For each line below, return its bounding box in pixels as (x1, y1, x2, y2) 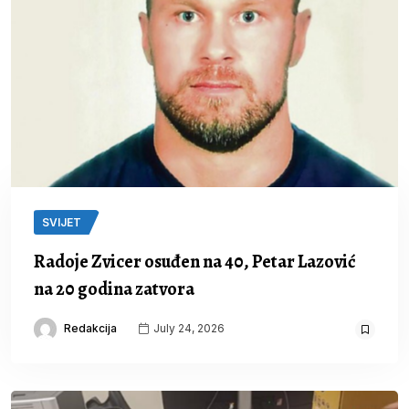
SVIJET (42, 215, 81, 230)
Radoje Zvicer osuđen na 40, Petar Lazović (34, 249, 356, 275)
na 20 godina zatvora (34, 277, 194, 302)
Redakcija (64, 321, 117, 336)
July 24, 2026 (151, 321, 225, 336)
